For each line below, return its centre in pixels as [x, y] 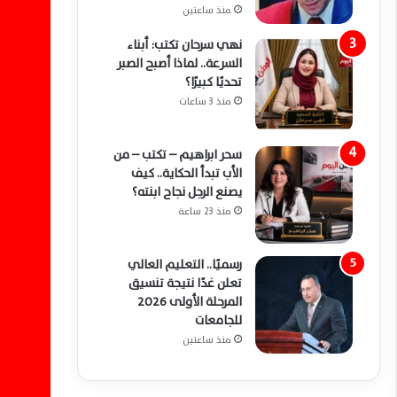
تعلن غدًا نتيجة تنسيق [185, 283]
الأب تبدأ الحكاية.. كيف [187, 173]
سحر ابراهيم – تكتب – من [178, 155]
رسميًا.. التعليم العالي [185, 265]
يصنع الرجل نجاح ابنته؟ [187, 192]
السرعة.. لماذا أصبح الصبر [179, 63]
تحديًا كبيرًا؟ [214, 82]
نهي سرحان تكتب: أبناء [184, 45]
